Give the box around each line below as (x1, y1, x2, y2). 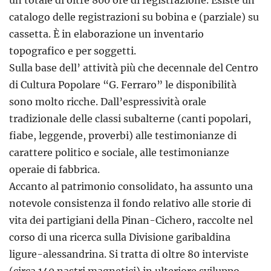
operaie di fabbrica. (9, 163, 100, 176)
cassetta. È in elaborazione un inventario (9, 28, 204, 41)
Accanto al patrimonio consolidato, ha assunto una (9, 180, 253, 193)
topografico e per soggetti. (9, 45, 136, 57)
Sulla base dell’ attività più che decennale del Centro (9, 62, 258, 74)
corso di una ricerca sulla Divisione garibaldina (9, 231, 230, 244)
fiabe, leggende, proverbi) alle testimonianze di (9, 129, 237, 142)
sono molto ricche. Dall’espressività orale (9, 96, 206, 108)
